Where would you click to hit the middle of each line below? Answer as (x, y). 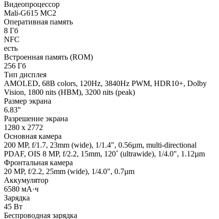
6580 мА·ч (21, 189)
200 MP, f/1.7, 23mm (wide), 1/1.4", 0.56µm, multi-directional (100, 145)
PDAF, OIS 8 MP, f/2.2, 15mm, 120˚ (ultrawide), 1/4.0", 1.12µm (104, 153)
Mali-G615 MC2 (30, 13)
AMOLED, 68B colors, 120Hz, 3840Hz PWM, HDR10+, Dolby (105, 83)
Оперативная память (38, 22)
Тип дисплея (25, 74)
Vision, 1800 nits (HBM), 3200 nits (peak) (69, 92)
